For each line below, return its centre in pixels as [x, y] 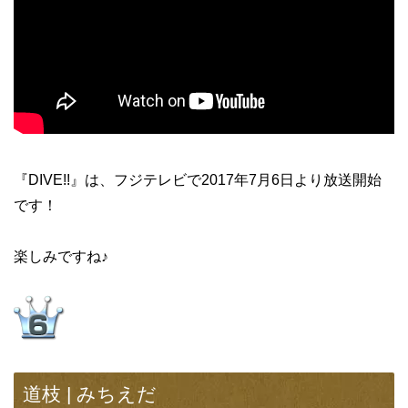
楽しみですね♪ [61, 257]
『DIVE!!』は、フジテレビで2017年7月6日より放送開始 [198, 180]
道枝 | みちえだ [90, 394]
